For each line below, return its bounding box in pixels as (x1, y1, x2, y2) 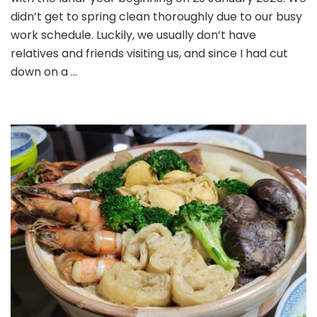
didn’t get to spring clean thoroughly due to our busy (11, 8, 302, 25)
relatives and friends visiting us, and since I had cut (11, 45, 288, 62)
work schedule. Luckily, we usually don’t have (11, 26, 256, 43)
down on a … (11, 63, 77, 80)
